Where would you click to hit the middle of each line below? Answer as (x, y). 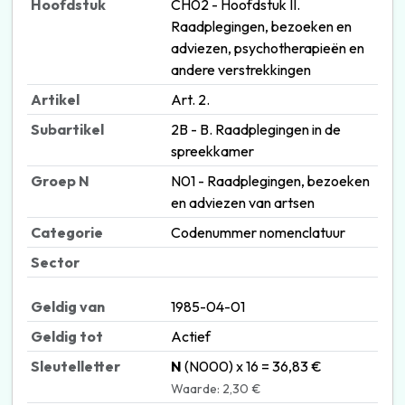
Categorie (66, 232)
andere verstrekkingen (240, 69)
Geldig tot (66, 336)
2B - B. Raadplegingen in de (255, 129)
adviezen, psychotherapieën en (267, 47)
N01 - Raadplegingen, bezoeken (270, 180)
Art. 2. (190, 99)
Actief (190, 336)
